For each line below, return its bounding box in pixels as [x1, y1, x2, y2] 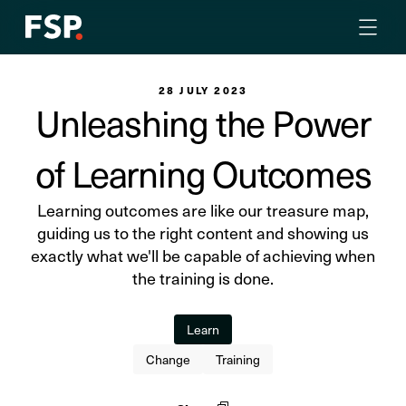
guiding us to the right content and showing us [37, 221, 369, 244]
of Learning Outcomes [34, 148, 372, 198]
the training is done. [132, 266, 274, 289]
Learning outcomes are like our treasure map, [37, 198, 369, 221]
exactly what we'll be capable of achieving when [31, 244, 375, 266]
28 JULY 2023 [158, 83, 248, 97]
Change [146, 351, 190, 368]
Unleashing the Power [35, 97, 371, 147]
